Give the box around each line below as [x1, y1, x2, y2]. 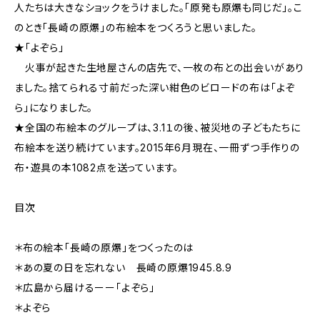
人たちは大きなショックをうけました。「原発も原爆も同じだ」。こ [14, 1, 303, 14]
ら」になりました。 [14, 101, 94, 114]
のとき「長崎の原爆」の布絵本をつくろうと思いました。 [14, 21, 257, 34]
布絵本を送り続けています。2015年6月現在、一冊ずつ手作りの [14, 141, 300, 154]
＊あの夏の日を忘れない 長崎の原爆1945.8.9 [14, 261, 233, 274]
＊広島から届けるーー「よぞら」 [14, 281, 156, 294]
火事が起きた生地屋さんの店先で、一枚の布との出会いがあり [14, 61, 305, 74]
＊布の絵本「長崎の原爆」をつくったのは [14, 241, 194, 254]
